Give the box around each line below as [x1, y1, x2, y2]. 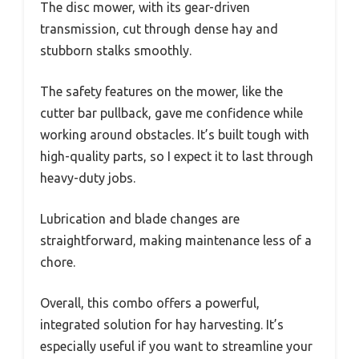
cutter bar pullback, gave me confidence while [40, 105, 303, 120]
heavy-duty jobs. [40, 170, 135, 185]
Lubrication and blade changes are [40, 211, 240, 226]
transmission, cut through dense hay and [40, 21, 278, 36]
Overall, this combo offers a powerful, [40, 295, 260, 310]
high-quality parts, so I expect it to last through [40, 148, 313, 163]
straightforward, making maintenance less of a [40, 232, 312, 248]
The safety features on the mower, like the [40, 83, 283, 99]
